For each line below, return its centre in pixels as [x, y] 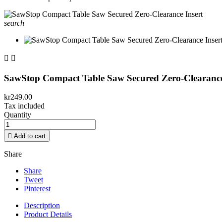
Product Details [48, 215]
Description [42, 206]
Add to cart [30, 136]
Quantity [18, 115]
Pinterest [37, 189]
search [14, 23]
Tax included [24, 106]
